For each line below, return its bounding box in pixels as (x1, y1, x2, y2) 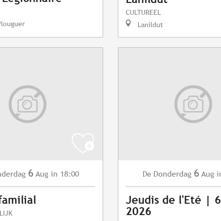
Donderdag (153, 169, 191, 179)
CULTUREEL (126, 8, 161, 17)
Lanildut (136, 20, 163, 29)
